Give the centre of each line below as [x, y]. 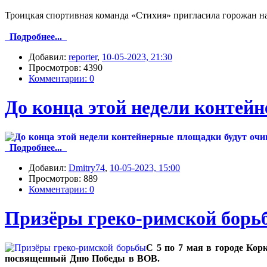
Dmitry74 [87, 167]
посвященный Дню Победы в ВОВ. [83, 258]
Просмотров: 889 [63, 178]
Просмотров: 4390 [66, 67]
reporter [83, 57]
